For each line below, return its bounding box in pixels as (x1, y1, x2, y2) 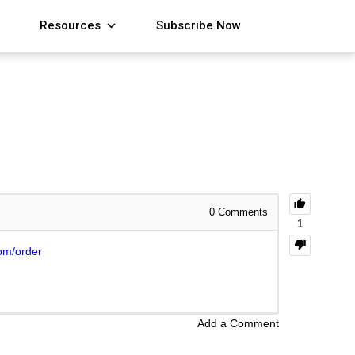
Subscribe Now (156, 18, 242, 32)
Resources (40, 18, 101, 32)
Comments (215, 206, 268, 219)
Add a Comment (197, 317, 279, 330)
